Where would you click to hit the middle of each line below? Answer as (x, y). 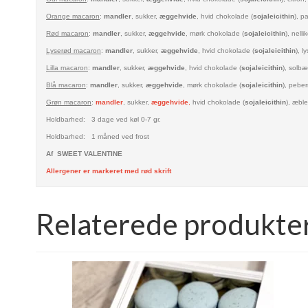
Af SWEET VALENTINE (84, 153)
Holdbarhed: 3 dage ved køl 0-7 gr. (103, 119)
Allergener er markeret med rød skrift (109, 170)
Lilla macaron (67, 67)
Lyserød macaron (74, 50)
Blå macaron (66, 85)
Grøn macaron (69, 102)
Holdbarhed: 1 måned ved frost (98, 136)
